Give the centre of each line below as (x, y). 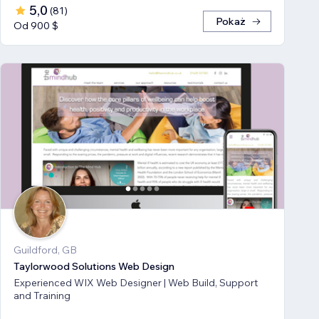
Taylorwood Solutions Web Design (94, 266)
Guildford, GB (45, 250)
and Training (42, 295)
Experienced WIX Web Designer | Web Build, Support (55, 282)
